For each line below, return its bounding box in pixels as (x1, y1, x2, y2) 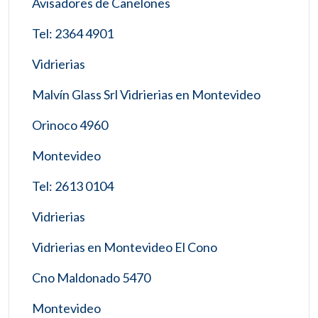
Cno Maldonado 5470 (32, 269, 150, 285)
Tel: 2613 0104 (32, 177, 114, 194)
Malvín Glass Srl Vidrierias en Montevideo (32, 86, 261, 102)
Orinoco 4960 (32, 116, 108, 133)
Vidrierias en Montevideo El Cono (32, 238, 217, 255)
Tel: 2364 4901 (32, 25, 114, 41)
